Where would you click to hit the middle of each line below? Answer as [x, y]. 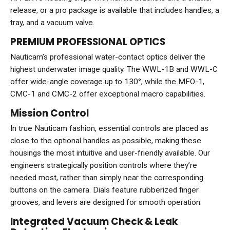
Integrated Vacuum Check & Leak [94, 222]
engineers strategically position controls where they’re [104, 166]
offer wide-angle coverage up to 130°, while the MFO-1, [107, 82]
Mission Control [50, 113]
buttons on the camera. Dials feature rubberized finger [104, 190]
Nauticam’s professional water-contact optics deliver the [108, 57]
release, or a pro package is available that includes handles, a [115, 11]
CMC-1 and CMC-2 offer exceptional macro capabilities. [108, 94]
